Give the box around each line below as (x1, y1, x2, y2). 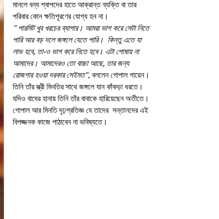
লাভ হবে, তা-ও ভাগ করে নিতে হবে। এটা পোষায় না (13, 47, 141, 57)
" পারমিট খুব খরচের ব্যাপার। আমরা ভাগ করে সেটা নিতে (13, 23, 151, 33)
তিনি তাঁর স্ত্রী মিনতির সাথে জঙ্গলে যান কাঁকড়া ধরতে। (13, 82, 145, 92)
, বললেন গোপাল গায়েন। (88, 70, 152, 80)
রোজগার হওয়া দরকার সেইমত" (13, 70, 88, 80)
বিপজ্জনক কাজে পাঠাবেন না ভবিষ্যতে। (13, 117, 109, 127)
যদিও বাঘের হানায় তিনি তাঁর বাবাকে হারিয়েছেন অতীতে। (13, 94, 151, 104)
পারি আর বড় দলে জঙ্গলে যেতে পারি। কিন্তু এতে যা (13, 35, 143, 45)
